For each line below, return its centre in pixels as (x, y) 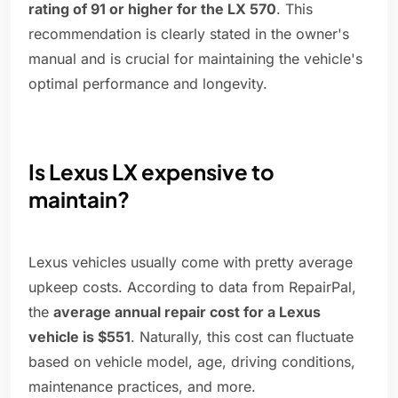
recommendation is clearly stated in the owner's (189, 34)
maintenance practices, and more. (142, 387)
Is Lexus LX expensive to (151, 172)
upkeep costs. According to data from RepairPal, (192, 287)
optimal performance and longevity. (148, 84)
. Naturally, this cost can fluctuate (242, 337)
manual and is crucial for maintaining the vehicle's (195, 59)
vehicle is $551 (80, 337)
